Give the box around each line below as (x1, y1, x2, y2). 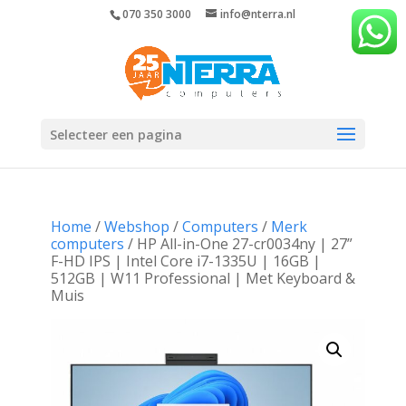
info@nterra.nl (220, 6, 296, 22)
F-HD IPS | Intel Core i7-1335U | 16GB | (50, 251, 321, 271)
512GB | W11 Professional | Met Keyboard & (50, 268, 355, 288)
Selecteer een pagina (49, 126, 182, 143)
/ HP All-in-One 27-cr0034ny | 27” (123, 234, 353, 254)
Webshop (103, 217, 169, 237)
